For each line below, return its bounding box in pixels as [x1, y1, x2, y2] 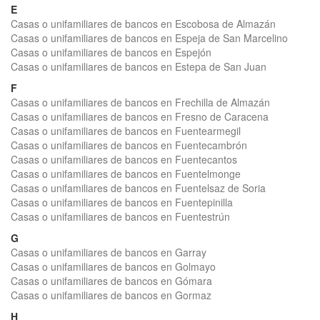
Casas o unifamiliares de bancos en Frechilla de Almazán [11, 95, 270, 109]
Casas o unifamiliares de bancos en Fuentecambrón [11, 138, 247, 152]
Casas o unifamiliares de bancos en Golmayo [11, 259, 216, 274]
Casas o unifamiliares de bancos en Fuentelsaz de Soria [11, 181, 266, 195]
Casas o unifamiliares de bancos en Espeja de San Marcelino [11, 31, 288, 45]
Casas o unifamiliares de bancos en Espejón [11, 45, 211, 59]
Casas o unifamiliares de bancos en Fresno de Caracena [11, 109, 269, 124]
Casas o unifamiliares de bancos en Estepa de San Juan [11, 59, 266, 74]
